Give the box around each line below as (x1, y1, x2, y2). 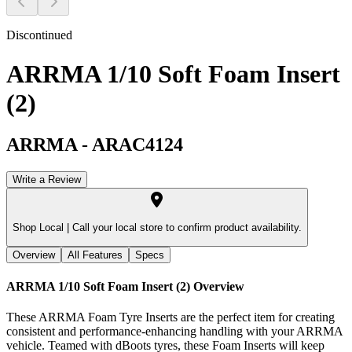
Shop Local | (13, 222, 69, 234)
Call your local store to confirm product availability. (69, 222, 302, 234)
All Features (68, 248, 123, 261)
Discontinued (6, 28, 72, 42)
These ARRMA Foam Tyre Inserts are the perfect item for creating (6, 310, 335, 324)
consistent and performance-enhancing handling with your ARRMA (6, 324, 343, 339)
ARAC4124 (92, 134, 183, 155)
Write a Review (13, 173, 81, 185)
